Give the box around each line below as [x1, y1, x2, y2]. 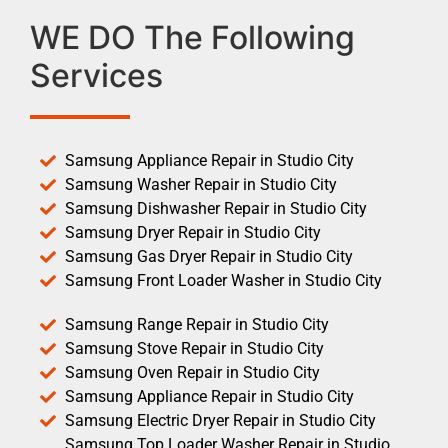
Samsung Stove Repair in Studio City [65, 338, 324, 358]
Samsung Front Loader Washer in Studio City [65, 270, 382, 290]
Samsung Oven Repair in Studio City [65, 362, 320, 382]
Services [30, 55, 163, 95]
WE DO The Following [30, 17, 355, 57]
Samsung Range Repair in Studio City [65, 314, 329, 334]
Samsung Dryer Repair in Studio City [65, 222, 321, 242]
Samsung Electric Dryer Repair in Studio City [65, 410, 376, 430]
